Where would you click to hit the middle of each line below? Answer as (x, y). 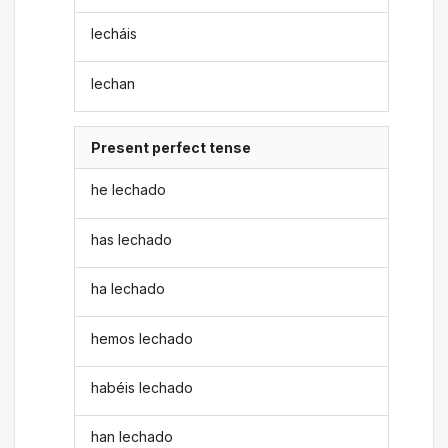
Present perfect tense (171, 147)
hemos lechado (142, 338)
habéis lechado (142, 387)
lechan (113, 83)
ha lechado (128, 289)
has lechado (132, 239)
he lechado (129, 190)
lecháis (114, 34)
